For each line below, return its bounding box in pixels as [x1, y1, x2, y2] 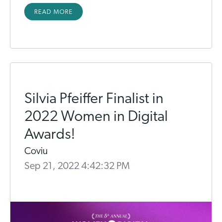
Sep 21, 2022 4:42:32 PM [24, 162, 130, 172]
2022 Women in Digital [24, 110, 168, 125]
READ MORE [34, 9, 73, 16]
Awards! [24, 127, 75, 143]
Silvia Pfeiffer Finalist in [24, 92, 164, 108]
